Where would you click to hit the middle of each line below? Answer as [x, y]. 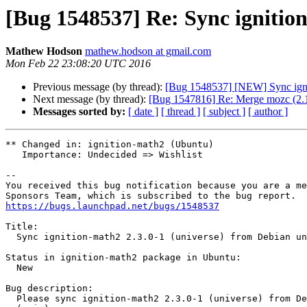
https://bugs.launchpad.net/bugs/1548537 [112, 206]
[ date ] [143, 112]
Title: [22, 227]
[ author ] [268, 112]
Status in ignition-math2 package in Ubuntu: [123, 258]
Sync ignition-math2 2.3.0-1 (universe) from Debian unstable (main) [11, 237]
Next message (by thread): [91, 99]
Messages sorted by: [79, 112]
